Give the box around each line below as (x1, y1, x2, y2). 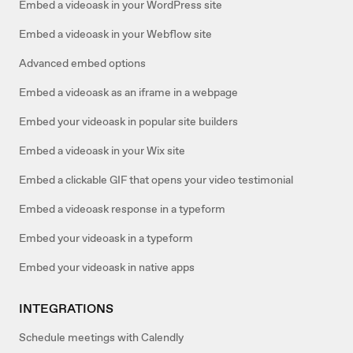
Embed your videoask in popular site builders (19, 114, 238, 129)
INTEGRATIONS (19, 300, 113, 318)
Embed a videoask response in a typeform (19, 202, 225, 217)
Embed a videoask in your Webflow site (19, 27, 212, 42)
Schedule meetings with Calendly (19, 330, 184, 345)
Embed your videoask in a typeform (19, 231, 193, 246)
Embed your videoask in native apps (19, 260, 195, 275)
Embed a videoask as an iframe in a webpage (19, 85, 238, 100)
